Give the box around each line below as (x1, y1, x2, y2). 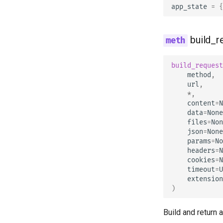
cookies (187, 155, 215, 164)
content (187, 99, 215, 108)
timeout (187, 165, 215, 174)
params (187, 136, 211, 145)
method (187, 70, 211, 79)
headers (187, 146, 215, 155)
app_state (171, 2, 207, 11)
